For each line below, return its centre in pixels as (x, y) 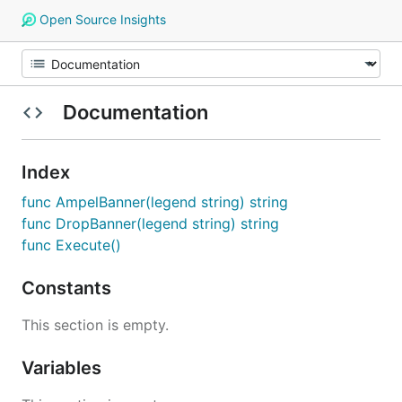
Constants (69, 288)
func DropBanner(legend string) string (150, 223)
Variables (64, 368)
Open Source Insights (100, 19)
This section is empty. (95, 325)
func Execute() (71, 245)
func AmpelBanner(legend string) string (155, 202)
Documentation (135, 112)
